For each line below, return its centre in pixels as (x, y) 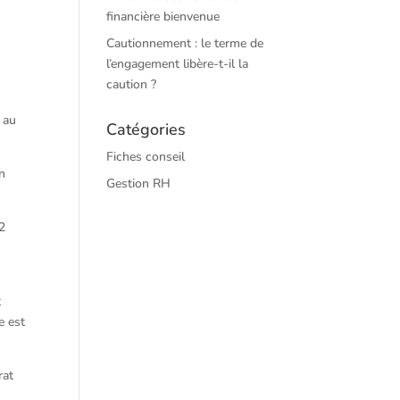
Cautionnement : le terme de (185, 43)
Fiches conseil (146, 157)
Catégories (146, 129)
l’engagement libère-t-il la (178, 64)
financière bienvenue (163, 17)
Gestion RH (139, 183)
